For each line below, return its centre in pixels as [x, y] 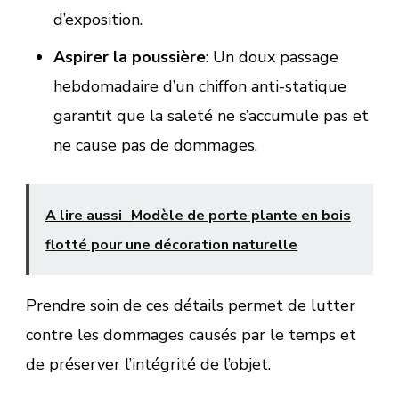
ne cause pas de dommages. [155, 145]
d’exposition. [98, 19]
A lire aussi [84, 215]
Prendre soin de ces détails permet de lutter [191, 305]
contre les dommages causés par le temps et [191, 334]
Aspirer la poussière [129, 57]
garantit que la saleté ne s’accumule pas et [211, 115]
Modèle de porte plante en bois [241, 215]
